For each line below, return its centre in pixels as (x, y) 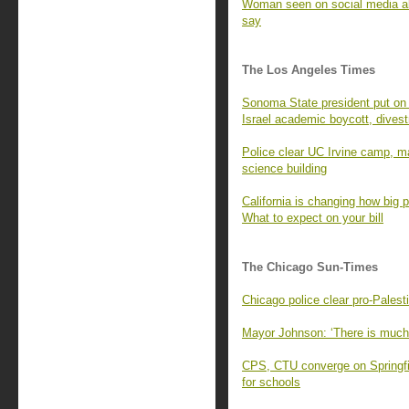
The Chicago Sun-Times (310, 267)
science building (284, 168)
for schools (271, 382)
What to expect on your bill (313, 218)
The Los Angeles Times (309, 70)
